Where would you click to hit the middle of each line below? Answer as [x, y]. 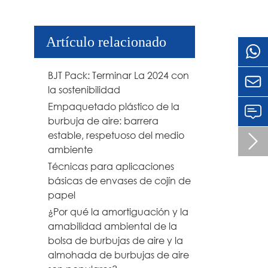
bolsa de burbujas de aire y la [115, 240]
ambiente [70, 150]
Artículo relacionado [106, 42]
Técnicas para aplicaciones [111, 166]
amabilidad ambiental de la [112, 226]
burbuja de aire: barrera [103, 121]
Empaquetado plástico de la [114, 106]
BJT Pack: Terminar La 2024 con [118, 75]
